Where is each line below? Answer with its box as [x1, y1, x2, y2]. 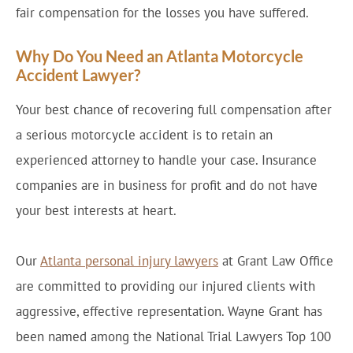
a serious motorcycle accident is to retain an [16, 126, 273, 143]
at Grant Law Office [218, 252, 333, 269]
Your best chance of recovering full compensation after [16, 101, 332, 118]
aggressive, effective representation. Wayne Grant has [16, 303, 322, 320]
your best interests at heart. [16, 202, 176, 219]
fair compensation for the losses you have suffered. [16, 4, 309, 21]
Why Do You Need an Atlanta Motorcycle [16, 46, 303, 65]
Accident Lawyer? [16, 65, 140, 84]
